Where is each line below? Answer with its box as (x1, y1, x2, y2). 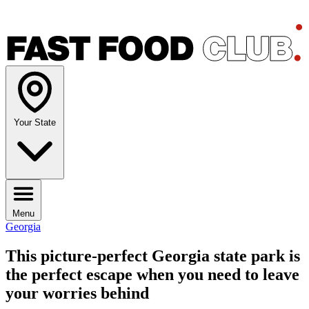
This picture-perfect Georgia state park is (6, 247, 300, 266)
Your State (14, 117, 56, 128)
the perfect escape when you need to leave (6, 266, 299, 284)
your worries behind (6, 284, 149, 303)
